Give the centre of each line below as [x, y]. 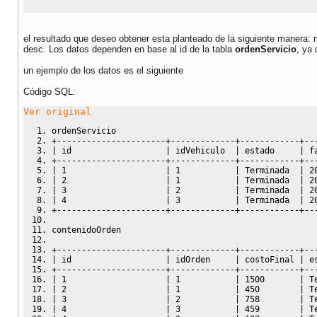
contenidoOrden [86, 230]
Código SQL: [50, 91]
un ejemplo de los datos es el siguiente [103, 70]
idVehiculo [203, 150]
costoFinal [270, 259]
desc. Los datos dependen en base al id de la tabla [129, 49]
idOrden [203, 259]
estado [270, 150]
